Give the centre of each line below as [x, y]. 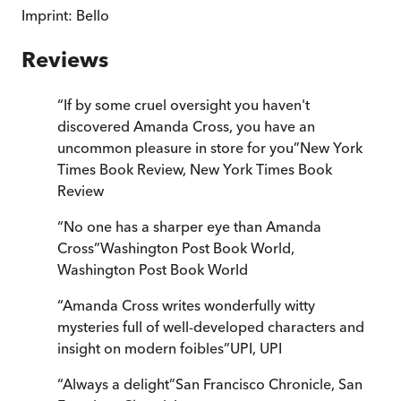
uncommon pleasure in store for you [175, 148]
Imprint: [49, 16]
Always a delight [116, 384]
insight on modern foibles [141, 349]
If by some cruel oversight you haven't [187, 105]
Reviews [65, 60]
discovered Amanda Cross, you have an [186, 127]
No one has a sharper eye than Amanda [192, 227]
